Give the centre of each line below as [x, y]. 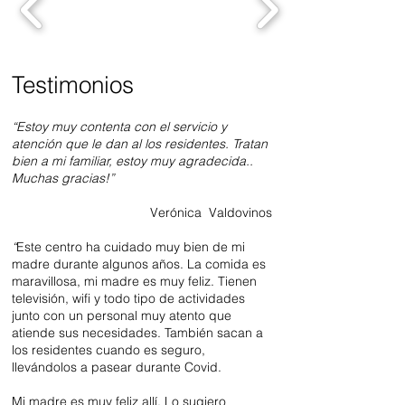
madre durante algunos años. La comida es [139, 264]
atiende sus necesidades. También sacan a [137, 333]
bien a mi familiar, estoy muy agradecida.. [132, 161]
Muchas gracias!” [63, 178]
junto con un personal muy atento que [122, 316]
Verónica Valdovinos [211, 212]
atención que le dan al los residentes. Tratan [140, 144]
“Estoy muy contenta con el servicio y [119, 127]
